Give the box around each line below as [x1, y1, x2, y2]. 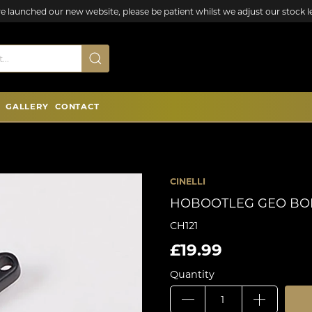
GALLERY [6, 102, 49, 111]
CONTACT [55, 102, 100, 111]
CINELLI [170, 176, 205, 187]
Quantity [170, 268, 214, 281]
